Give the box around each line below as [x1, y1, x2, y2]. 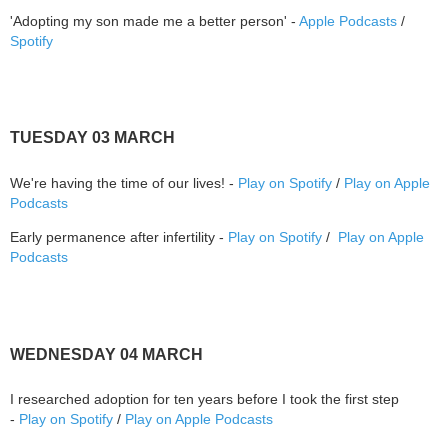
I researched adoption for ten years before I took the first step [10, 391, 399, 408]
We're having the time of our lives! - [10, 174, 238, 191]
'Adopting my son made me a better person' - [10, 12, 299, 29]
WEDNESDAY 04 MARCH [10, 345, 203, 363]
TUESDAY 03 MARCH [10, 129, 175, 147]
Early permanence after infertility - [10, 228, 228, 245]
